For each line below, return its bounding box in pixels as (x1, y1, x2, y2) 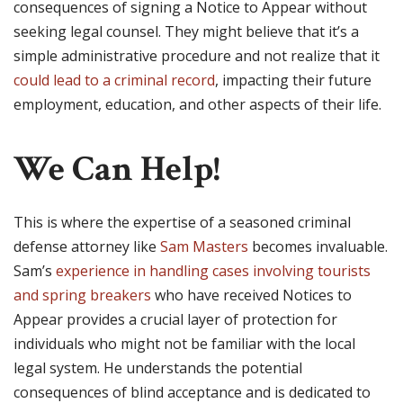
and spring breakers (13, 285, 151, 306)
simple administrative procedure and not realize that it (13, 46, 380, 67)
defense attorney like (13, 237, 160, 257)
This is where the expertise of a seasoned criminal (13, 212, 351, 233)
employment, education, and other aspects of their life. (13, 94, 381, 115)
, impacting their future (215, 70, 372, 91)
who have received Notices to (151, 285, 352, 306)
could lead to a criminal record (13, 70, 215, 91)
